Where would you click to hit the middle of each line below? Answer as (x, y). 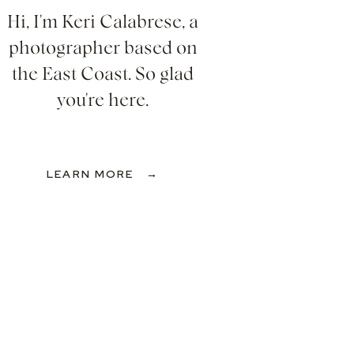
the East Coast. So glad (103, 74)
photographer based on (103, 48)
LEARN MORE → (103, 174)
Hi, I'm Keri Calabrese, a (103, 22)
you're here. (103, 100)
